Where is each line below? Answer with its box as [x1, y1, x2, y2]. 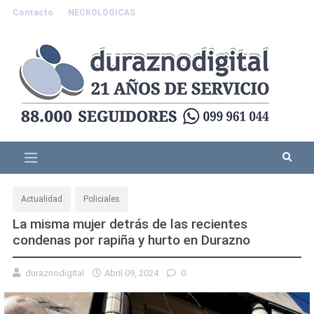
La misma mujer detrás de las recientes [13, 215, 247, 232]
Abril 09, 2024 [104, 267, 158, 278]
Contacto [13, 8, 55, 18]
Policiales [83, 193, 120, 204]
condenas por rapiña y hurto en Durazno [13, 231, 250, 248]
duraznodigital [23, 267, 86, 278]
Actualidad [21, 193, 62, 204]
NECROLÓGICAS [68, 8, 135, 18]
